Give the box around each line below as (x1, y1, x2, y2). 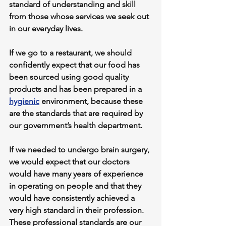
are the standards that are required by (9, 108, 145, 119)
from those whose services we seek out (9, 12, 151, 22)
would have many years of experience (9, 169, 145, 179)
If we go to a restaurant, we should (9, 48, 134, 58)
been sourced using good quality (9, 72, 131, 82)
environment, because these (39, 96, 145, 106)
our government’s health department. (9, 121, 142, 131)
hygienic (9, 96, 39, 106)
